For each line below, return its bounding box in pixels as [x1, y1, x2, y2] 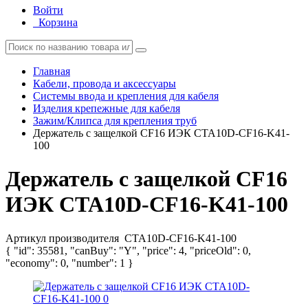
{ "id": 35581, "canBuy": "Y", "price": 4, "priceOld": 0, [5, 244, 251, 256]
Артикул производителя [5, 232, 122, 244]
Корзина [38, 16, 78, 28]
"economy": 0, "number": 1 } [5, 256, 133, 269]
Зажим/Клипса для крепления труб [33, 115, 197, 126]
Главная [33, 65, 70, 77]
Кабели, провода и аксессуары [33, 78, 176, 89]
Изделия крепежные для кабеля [33, 102, 180, 114]
